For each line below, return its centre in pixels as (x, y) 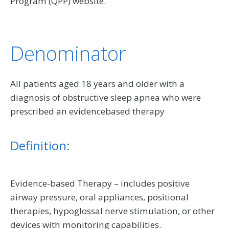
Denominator (68, 53)
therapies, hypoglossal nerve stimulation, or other (112, 211)
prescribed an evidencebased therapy (87, 111)
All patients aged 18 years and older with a (97, 84)
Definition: (40, 146)
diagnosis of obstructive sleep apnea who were (106, 98)
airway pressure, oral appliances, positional (99, 197)
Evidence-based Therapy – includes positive (100, 184)
